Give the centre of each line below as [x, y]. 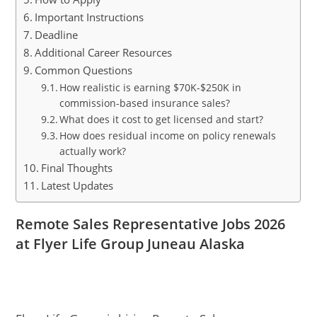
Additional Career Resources [104, 52]
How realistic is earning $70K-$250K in [151, 87]
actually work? [93, 151]
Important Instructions [90, 17]
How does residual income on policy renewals [168, 136]
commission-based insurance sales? [145, 103]
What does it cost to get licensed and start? [162, 119]
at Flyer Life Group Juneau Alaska [131, 244]
